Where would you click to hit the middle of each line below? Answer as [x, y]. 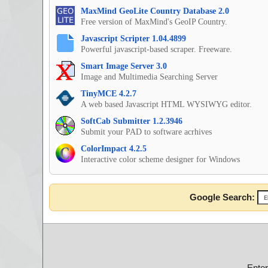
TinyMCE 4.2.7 [109, 94]
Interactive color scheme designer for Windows [160, 160]
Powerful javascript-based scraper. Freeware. [156, 50]
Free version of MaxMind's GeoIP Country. [154, 22]
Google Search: [223, 197]
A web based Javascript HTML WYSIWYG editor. [166, 105]
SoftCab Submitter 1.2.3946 [132, 121]
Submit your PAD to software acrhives [146, 132]
